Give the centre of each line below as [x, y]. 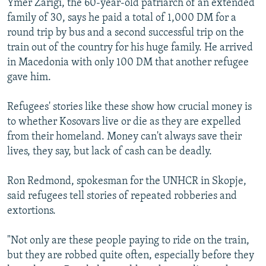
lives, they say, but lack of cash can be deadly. [110, 151]
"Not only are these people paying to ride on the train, [128, 240]
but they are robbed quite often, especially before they [131, 255]
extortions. [31, 211]
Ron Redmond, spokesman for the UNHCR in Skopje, [127, 181]
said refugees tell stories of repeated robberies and [122, 196]
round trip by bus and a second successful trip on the [126, 33]
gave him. [29, 77]
